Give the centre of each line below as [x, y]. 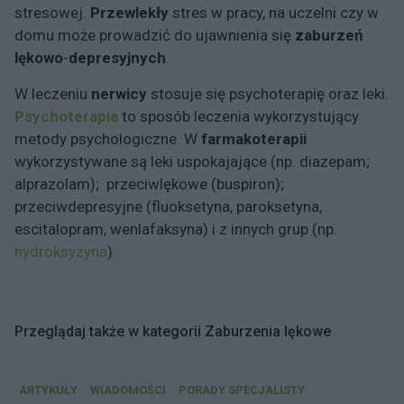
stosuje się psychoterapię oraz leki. [270, 94]
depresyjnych [117, 58]
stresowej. [52, 13]
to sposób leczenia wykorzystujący [240, 116]
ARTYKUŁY [48, 390]
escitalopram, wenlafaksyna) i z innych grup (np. [176, 229]
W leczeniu [53, 94]
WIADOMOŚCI [128, 390]
